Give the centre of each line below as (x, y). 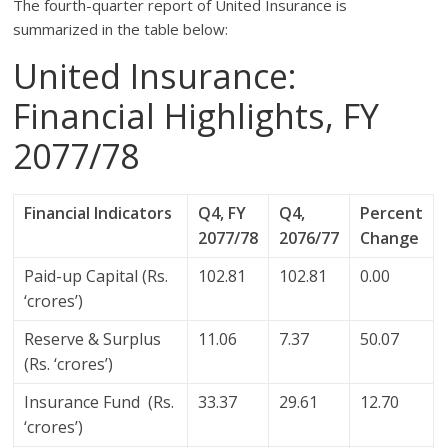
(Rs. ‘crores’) (69, 364)
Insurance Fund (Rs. (99, 402)
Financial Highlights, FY (196, 116)
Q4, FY (222, 213)
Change (390, 238)
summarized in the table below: (121, 29)
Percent (392, 213)
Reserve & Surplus (93, 339)
